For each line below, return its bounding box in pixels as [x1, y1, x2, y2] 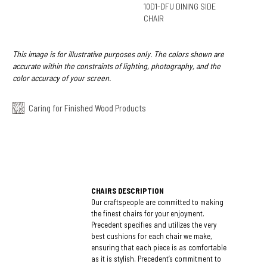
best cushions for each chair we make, [91, 231, 213, 241]
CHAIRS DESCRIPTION [91, 185, 164, 195]
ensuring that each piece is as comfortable [91, 242, 227, 252]
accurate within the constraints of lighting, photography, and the [12, 60, 221, 71]
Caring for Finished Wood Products [28, 102, 146, 113]
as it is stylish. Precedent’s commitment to [91, 253, 222, 263]
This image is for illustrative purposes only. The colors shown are [12, 48, 224, 59]
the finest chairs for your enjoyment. [91, 208, 205, 218]
